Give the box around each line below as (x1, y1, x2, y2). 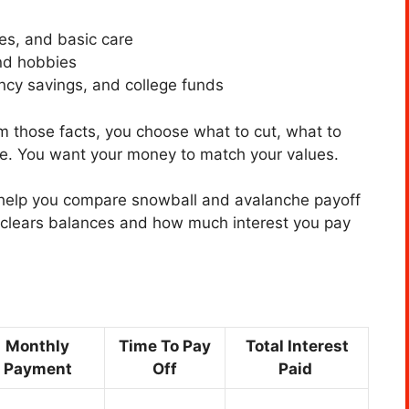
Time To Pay (119, 337, 211, 356)
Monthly (5, 337, 69, 356)
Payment (3, 360, 72, 379)
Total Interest (245, 337, 349, 356)
